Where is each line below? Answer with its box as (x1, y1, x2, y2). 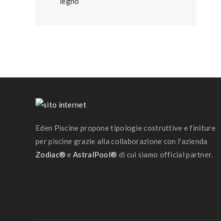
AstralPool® (73, 149, 117, 159)
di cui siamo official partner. (117, 149, 213, 159)
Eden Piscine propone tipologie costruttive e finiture (36, 123, 216, 132)
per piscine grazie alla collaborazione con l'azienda (36, 136, 208, 146)
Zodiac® (36, 149, 66, 159)
